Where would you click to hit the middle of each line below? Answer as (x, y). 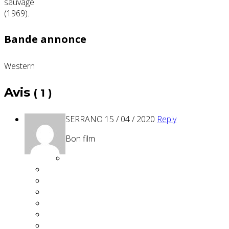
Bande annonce (45, 39)
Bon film (80, 138)
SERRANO (84, 119)
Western (19, 66)
